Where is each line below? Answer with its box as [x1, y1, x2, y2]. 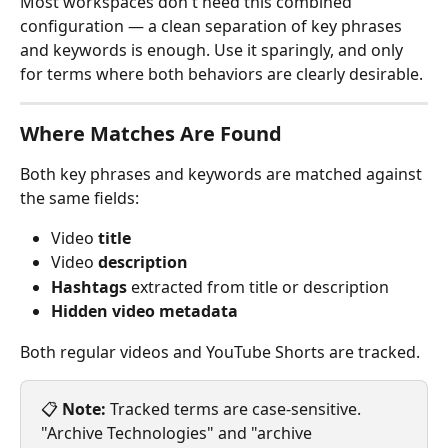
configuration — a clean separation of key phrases [20, 14, 406, 37]
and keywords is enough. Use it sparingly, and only [20, 38, 407, 61]
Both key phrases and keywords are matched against [20, 162, 426, 185]
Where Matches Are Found [20, 119, 282, 147]
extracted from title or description [127, 275, 389, 298]
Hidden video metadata [51, 300, 238, 323]
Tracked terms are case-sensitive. [106, 398, 365, 421]
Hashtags [51, 275, 127, 298]
